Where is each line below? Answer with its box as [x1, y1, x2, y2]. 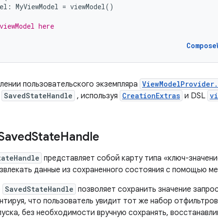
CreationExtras [122, 91, 180, 100]
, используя [75, 91, 120, 101]
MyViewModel [16, 2, 58, 11]
